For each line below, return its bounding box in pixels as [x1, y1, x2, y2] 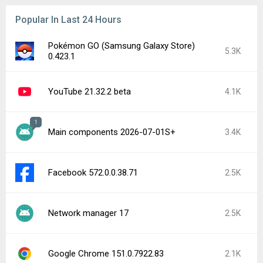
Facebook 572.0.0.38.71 [48, 167, 138, 178]
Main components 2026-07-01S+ [48, 127, 176, 137]
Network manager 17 [48, 208, 129, 218]
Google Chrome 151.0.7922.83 [48, 248, 164, 259]
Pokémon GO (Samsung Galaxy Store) [48, 41, 195, 51]
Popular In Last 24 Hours [15, 14, 122, 25]
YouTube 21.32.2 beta [48, 86, 131, 97]
